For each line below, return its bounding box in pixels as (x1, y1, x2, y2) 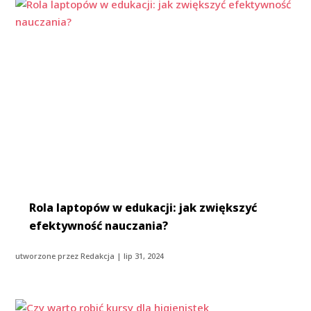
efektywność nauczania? (29, 218, 169, 234)
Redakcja (81, 251, 115, 262)
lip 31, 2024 (124, 251, 165, 262)
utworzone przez (15, 251, 81, 262)
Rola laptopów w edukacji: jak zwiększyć (29, 200, 258, 216)
